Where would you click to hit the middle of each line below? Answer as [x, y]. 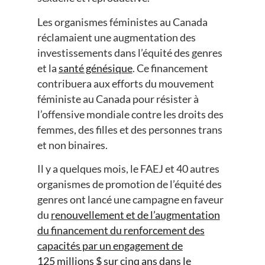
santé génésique [95, 68]
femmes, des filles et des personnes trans [130, 129]
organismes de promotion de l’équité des [129, 184]
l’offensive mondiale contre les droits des [130, 114]
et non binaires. [73, 145]
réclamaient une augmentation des [116, 37]
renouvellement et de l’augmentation [135, 215]
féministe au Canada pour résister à [118, 98]
